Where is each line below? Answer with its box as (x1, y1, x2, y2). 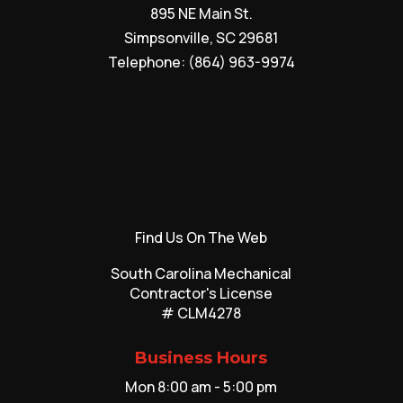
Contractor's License (130, 282, 273, 303)
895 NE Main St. (149, 3, 253, 23)
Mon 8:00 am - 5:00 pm (125, 376, 278, 397)
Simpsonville (124, 27, 210, 48)
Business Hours (135, 347, 268, 368)
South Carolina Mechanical (111, 263, 292, 283)
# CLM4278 (161, 302, 242, 323)
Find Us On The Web (135, 227, 268, 247)
